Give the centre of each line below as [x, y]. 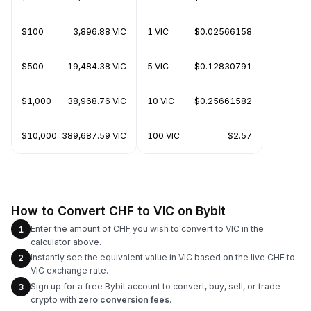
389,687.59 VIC [94, 136]
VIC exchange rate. [69, 270]
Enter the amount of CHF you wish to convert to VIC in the [147, 228]
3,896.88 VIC [100, 32]
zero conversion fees [124, 299]
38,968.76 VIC [97, 101]
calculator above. [66, 242]
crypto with [54, 299]
